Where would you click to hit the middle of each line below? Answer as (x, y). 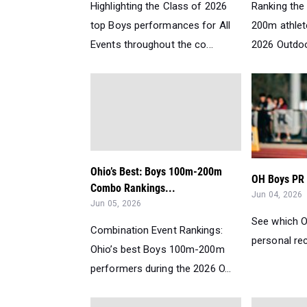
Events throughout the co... (152, 44)
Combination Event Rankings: (157, 230)
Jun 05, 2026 (116, 203)
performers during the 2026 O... (161, 268)
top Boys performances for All (160, 25)
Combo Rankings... (133, 188)
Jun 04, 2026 (277, 195)
